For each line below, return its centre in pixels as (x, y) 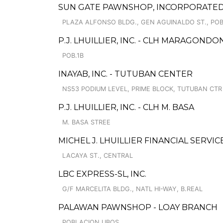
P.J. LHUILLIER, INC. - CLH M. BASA (126, 107)
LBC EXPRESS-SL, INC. (102, 174)
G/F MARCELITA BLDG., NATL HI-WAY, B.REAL (132, 189)
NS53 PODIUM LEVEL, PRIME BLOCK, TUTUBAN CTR (142, 89)
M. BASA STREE (86, 122)
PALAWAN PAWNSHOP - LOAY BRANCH (138, 207)
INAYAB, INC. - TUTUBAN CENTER (125, 74)
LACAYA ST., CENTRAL (98, 156)
